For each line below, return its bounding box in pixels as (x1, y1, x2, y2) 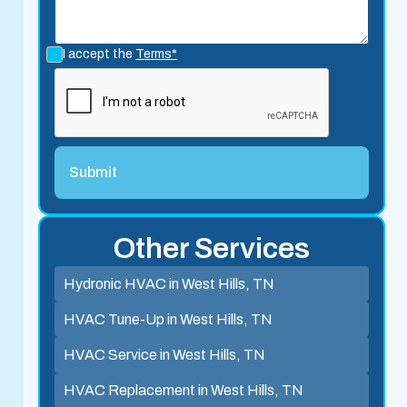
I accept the (63, 47, 136, 61)
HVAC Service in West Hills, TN (63, 346, 265, 362)
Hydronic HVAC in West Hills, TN (63, 275, 274, 292)
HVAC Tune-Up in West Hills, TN (63, 311, 273, 327)
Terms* (135, 47, 178, 61)
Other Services (114, 233, 311, 264)
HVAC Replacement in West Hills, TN (63, 382, 303, 399)
